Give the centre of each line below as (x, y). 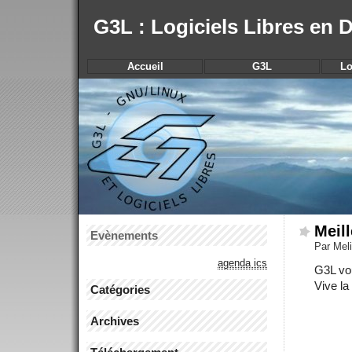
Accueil (145, 66)
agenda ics (242, 262)
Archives (115, 321)
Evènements (124, 235)
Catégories (120, 290)
